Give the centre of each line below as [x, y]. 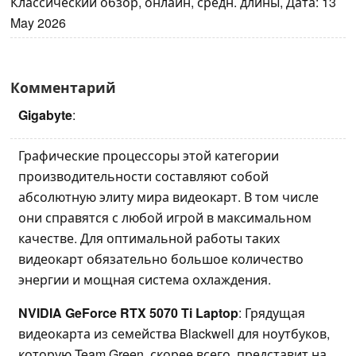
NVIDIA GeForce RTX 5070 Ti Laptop [128, 312]
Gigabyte [45, 114]
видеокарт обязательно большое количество [161, 258]
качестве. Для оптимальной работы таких [149, 238]
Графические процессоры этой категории [149, 155]
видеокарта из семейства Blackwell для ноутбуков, [174, 333]
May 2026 [38, 22]
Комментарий [63, 87]
